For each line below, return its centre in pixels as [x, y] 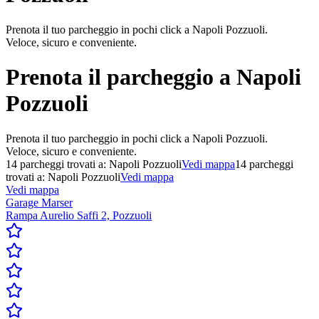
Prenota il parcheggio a [118, 77]
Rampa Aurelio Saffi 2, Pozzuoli [79, 215]
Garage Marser [39, 202]
